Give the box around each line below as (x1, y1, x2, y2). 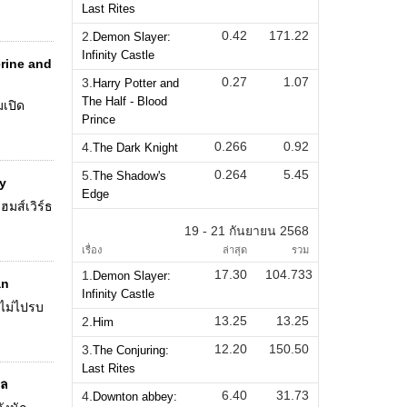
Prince (81, 112, 115, 126)
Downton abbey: (92, 389, 177, 403)
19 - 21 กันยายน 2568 (184, 223, 309, 238)
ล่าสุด (223, 243, 248, 255)
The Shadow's (92, 168, 166, 183)
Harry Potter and (92, 75, 179, 90)
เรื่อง (81, 243, 102, 255)
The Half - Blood (81, 94, 167, 108)
